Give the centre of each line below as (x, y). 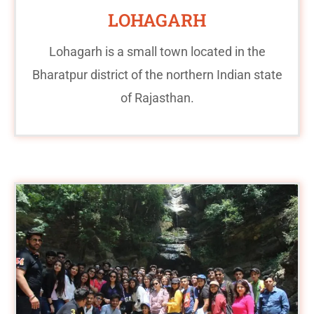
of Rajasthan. (157, 97)
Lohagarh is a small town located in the (157, 51)
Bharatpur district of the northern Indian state (157, 74)
